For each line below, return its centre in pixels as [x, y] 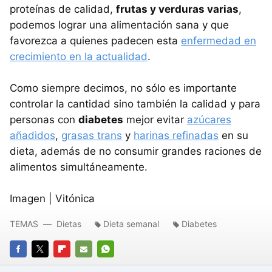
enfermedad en [219, 40]
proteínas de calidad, [63, 9]
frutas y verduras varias [177, 9]
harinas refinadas [176, 135]
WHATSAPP [120, 266]
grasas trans [92, 135]
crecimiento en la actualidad [79, 56]
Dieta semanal [131, 223]
